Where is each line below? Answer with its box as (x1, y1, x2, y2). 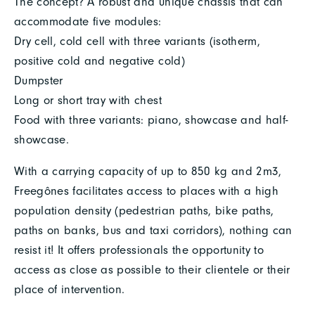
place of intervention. (14, 282, 125, 296)
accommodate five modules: (14, 14, 162, 28)
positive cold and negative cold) (14, 53, 185, 67)
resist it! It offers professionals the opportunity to (14, 243, 264, 257)
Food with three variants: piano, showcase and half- (14, 112, 289, 127)
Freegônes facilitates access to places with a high (14, 184, 278, 198)
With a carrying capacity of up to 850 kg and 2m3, (14, 164, 282, 178)
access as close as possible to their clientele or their (14, 262, 290, 276)
